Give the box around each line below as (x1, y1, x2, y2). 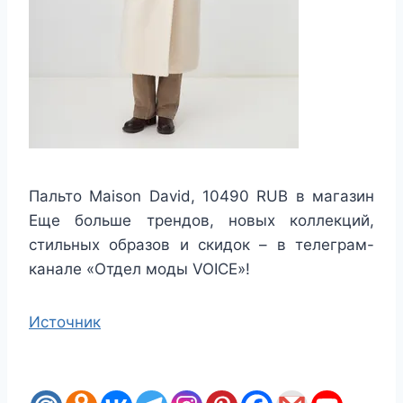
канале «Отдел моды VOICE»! (29, 259, 250, 278)
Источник (29, 312, 101, 331)
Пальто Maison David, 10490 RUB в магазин (29, 186, 374, 205)
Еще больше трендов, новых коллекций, (29, 210, 374, 229)
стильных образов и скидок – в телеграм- (29, 235, 374, 254)
